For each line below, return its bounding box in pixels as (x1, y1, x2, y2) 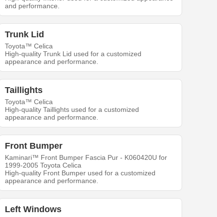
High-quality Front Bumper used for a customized (5, 169, 156, 177)
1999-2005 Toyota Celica (5, 161, 82, 169)
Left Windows (5, 204, 62, 214)
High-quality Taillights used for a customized (5, 105, 139, 113)
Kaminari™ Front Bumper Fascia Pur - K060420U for (5, 153, 168, 161)
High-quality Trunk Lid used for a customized (5, 49, 142, 58)
